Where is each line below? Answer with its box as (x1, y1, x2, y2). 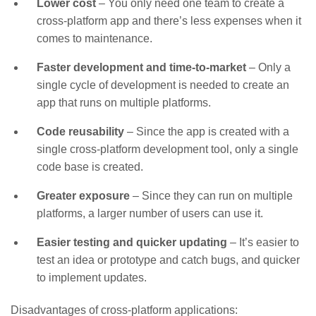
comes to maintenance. (36, 32, 152, 45)
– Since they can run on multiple (129, 190, 293, 202)
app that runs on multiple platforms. (36, 97, 211, 109)
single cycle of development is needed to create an (36, 79, 289, 92)
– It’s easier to (226, 236, 299, 249)
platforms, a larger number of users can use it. (36, 207, 263, 220)
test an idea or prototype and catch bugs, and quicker (36, 254, 300, 267)
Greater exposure (36, 190, 130, 202)
